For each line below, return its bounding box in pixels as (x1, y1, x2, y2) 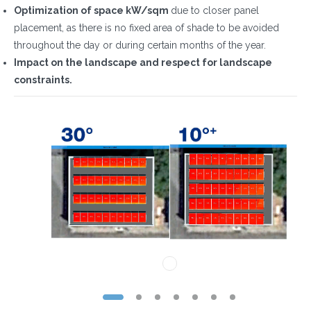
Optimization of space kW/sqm (14, 5, 171, 16)
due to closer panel (171, 5, 259, 16)
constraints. (14, 74, 72, 85)
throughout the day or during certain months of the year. (14, 40, 266, 51)
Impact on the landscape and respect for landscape (14, 57, 272, 68)
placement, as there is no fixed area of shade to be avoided (14, 22, 279, 33)
